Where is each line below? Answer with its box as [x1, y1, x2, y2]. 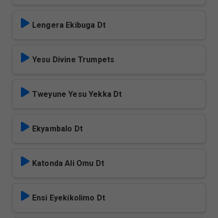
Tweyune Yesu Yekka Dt [32, 90, 122, 99]
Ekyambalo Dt [32, 124, 83, 133]
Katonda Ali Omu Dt [32, 159, 104, 168]
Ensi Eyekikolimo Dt [32, 193, 106, 202]
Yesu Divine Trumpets [32, 55, 115, 64]
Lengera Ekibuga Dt [32, 20, 106, 30]
